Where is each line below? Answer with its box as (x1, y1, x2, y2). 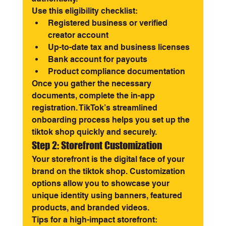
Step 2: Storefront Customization (31, 139, 162, 151)
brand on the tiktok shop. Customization (31, 166, 187, 176)
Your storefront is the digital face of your (31, 154, 187, 164)
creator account (47, 30, 108, 40)
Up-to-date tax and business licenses (47, 42, 190, 52)
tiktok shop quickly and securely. (31, 127, 157, 137)
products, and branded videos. (31, 203, 149, 212)
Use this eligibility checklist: (31, 6, 138, 16)
